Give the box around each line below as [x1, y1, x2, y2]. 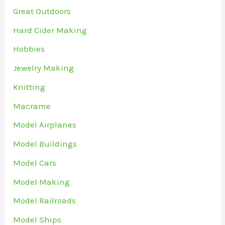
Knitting [13, 81, 46, 92]
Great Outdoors [13, 6, 71, 16]
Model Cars [13, 157, 57, 168]
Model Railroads [13, 195, 76, 206]
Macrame [13, 100, 51, 111]
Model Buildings [13, 139, 77, 149]
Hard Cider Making [13, 25, 87, 35]
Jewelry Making [13, 63, 74, 73]
